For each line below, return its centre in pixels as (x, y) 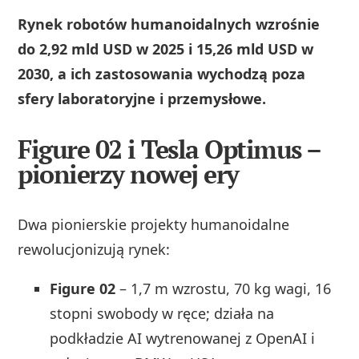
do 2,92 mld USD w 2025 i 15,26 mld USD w (166, 49)
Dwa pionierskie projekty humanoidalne (154, 225)
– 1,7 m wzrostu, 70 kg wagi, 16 (224, 289)
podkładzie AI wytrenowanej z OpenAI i (183, 339)
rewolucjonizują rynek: (94, 250)
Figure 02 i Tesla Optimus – (169, 149)
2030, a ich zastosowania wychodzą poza (162, 74)
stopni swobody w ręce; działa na (162, 314)
